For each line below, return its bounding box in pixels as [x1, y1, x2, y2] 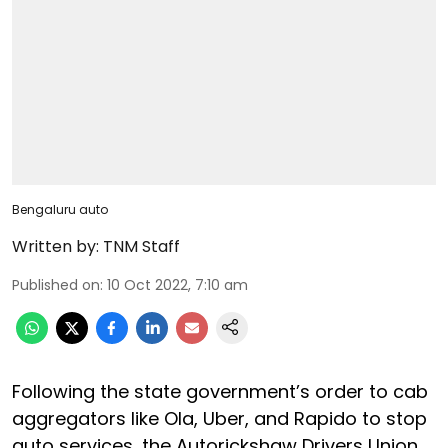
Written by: [12, 234, 99, 258]
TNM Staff [103, 234, 180, 258]
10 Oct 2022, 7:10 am [107, 274, 248, 295]
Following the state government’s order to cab [12, 378, 428, 404]
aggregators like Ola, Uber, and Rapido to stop [12, 405, 427, 431]
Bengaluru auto [12, 200, 108, 218]
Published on [12, 274, 100, 295]
